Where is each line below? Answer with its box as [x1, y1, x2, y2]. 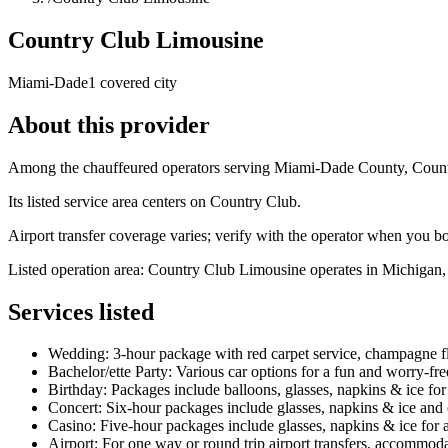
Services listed [8, 298, 154, 325]
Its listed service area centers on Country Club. [8, 192, 301, 210]
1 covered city [88, 73, 177, 91]
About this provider [8, 111, 210, 138]
